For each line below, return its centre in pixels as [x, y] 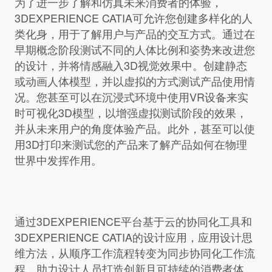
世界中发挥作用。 [58, 159]
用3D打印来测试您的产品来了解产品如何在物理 [131, 144]
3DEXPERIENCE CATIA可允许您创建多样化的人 [133, 17]
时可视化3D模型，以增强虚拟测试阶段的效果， [131, 112]
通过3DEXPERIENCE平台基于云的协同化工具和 [133, 221]
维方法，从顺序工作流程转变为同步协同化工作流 [134, 253]
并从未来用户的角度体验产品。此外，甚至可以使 [134, 128]
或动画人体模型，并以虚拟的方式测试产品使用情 [134, 80]
